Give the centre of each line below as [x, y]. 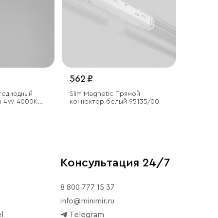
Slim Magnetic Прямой [105, 94]
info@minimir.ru [87, 201]
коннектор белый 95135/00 [114, 101]
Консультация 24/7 [115, 163]
